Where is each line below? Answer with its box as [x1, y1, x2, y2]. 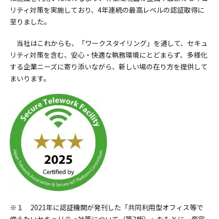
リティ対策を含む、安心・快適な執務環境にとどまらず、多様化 [10, 50, 208, 60]
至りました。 [10, 17, 51, 26]
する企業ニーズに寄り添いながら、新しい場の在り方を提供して [10, 62, 208, 71]
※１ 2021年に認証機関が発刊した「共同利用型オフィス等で [10, 202, 204, 212]
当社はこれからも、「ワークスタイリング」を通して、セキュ [17, 38, 208, 48]
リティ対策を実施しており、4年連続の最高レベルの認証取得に [10, 5, 205, 15]
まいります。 [10, 73, 51, 83]
